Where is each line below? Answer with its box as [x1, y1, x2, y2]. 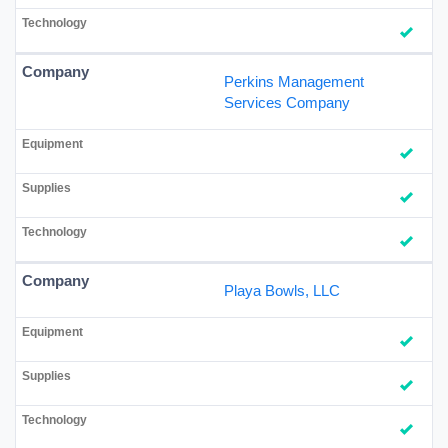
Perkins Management [224, 72, 364, 90]
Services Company [224, 93, 350, 111]
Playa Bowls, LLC [224, 281, 340, 299]
